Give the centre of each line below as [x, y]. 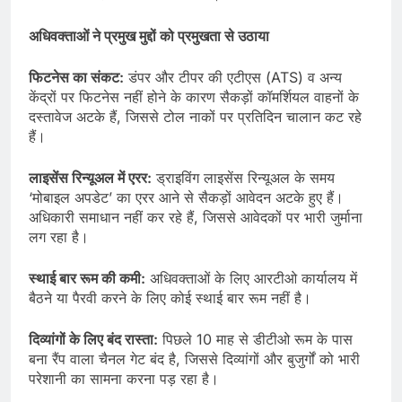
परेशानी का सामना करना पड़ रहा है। [124, 378]
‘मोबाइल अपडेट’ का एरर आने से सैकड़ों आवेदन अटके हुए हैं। [186, 197]
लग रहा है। [59, 236]
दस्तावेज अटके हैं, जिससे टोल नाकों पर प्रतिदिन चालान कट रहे [195, 116]
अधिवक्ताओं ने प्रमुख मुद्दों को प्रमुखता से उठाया [149, 35]
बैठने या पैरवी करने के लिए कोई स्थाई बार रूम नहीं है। [170, 297]
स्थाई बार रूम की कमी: [87, 278]
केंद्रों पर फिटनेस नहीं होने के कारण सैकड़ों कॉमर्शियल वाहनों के [194, 96]
